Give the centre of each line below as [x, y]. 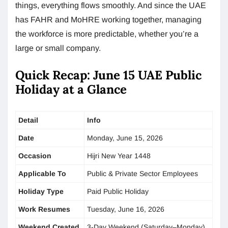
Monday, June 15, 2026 [125, 138]
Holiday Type [41, 191]
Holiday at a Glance [73, 89]
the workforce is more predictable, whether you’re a [107, 34]
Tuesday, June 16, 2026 [126, 209]
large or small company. [58, 48]
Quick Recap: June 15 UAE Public [108, 75]
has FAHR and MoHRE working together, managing [108, 19]
